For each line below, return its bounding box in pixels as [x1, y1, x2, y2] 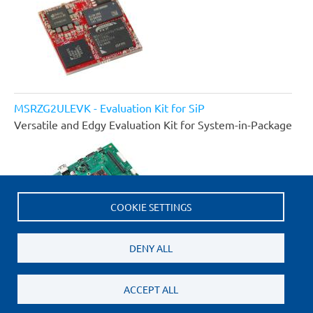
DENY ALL [129, 242, 173, 255]
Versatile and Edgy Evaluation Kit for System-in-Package [14, 117, 292, 131]
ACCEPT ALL [123, 283, 178, 296]
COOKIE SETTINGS [110, 201, 191, 214]
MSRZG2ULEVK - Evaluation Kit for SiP [14, 100, 205, 115]
